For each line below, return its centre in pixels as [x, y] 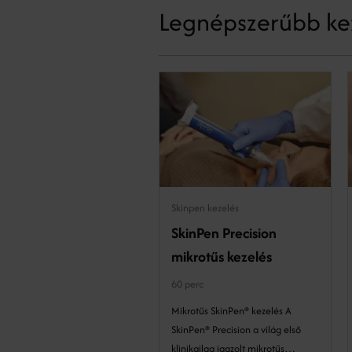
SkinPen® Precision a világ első [236, 329]
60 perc [187, 284]
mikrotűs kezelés [222, 256]
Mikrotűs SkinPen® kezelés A [228, 310]
